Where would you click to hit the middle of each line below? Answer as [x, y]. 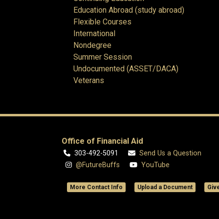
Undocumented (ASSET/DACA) [126, 69]
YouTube [155, 165]
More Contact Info [96, 187]
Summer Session [103, 57]
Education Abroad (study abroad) [129, 10]
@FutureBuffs [98, 165]
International [94, 34]
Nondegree [92, 45]
